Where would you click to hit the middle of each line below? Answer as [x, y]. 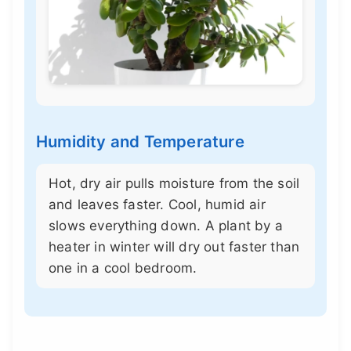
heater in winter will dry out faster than [174, 247]
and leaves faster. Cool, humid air [157, 205]
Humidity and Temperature [140, 142]
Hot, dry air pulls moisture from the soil [174, 184]
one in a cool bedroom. [123, 268]
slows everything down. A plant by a [166, 226]
